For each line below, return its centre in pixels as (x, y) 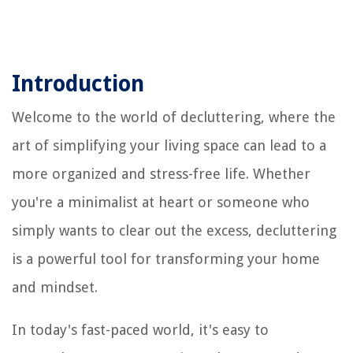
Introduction (78, 84)
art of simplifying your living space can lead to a (169, 145)
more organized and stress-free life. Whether (161, 173)
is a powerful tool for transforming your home (166, 258)
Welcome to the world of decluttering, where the (174, 117)
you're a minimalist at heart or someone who (161, 202)
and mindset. (55, 287)
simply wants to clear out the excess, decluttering (174, 230)
